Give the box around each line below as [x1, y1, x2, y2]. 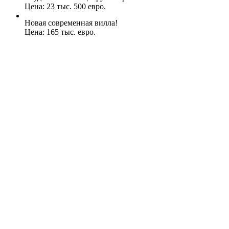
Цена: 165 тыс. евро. [25, 28, 96, 37]
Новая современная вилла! [25, 18, 118, 28]
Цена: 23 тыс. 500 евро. [25, 2, 106, 11]
